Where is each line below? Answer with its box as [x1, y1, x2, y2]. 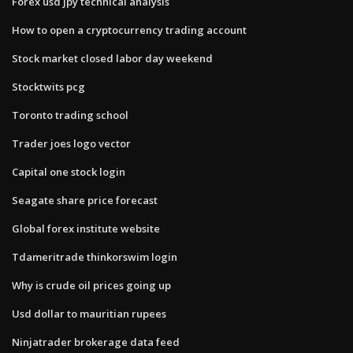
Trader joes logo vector [12, 136, 131, 150]
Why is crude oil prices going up [12, 277, 171, 292]
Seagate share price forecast [12, 192, 158, 207]
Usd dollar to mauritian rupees [12, 306, 166, 321]
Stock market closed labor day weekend [12, 50, 213, 65]
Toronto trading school [12, 107, 128, 122]
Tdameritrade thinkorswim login [12, 249, 177, 264]
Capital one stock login [12, 164, 125, 179]
